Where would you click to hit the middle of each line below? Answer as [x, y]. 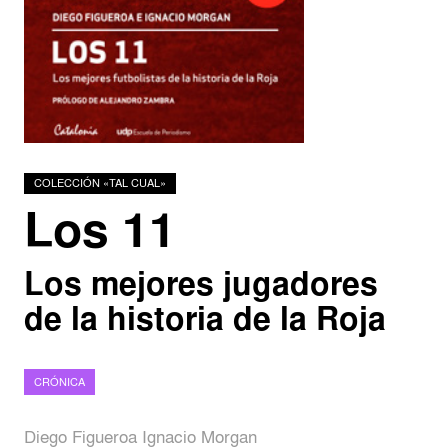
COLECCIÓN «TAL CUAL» [99, 183]
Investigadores [171, 102]
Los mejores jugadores [200, 284]
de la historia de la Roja [204, 319]
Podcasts [135, 50]
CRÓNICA [59, 382]
